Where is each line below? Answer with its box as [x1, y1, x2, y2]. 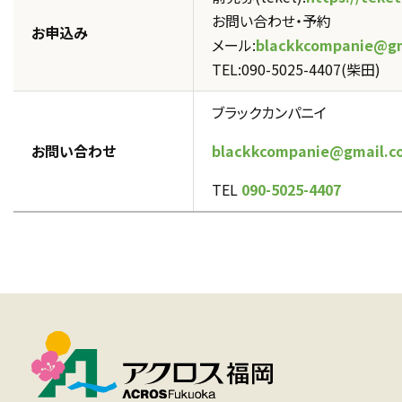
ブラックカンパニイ [212, 101, 327, 123]
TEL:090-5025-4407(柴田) [212, 58, 380, 80]
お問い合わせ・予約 [212, 10, 331, 31]
